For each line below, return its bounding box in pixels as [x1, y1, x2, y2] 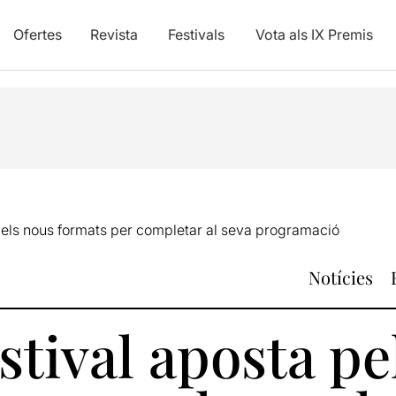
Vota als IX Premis [255, 26, 373, 43]
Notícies [308, 265, 373, 289]
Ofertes [12, 26, 62, 43]
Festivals [167, 26, 225, 43]
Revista [89, 26, 138, 43]
